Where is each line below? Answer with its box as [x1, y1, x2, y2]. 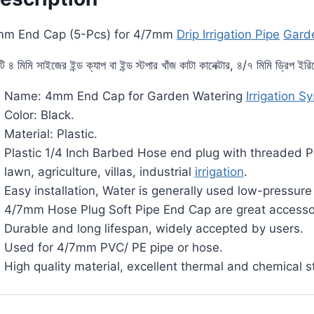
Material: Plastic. [4, 127, 97, 142]
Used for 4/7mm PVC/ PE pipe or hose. [4, 240, 223, 255]
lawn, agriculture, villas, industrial [4, 165, 195, 179]
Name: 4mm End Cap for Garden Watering [4, 89, 246, 104]
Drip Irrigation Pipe [177, 27, 280, 42]
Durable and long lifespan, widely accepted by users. [4, 221, 303, 236]
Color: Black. [4, 108, 74, 123]
